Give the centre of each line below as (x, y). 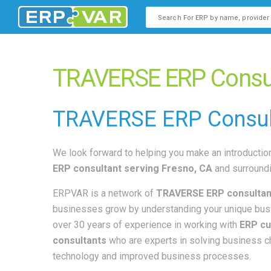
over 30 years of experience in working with (145, 225)
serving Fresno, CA (168, 168)
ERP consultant (87, 168)
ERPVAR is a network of (103, 193)
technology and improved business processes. (152, 256)
